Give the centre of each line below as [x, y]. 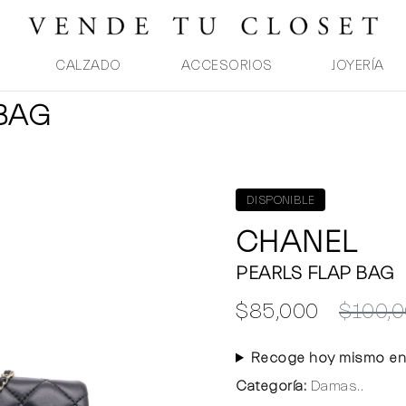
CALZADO [88, 66]
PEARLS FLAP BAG [315, 273]
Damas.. [335, 386]
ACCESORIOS [227, 66]
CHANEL [296, 242]
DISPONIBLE [280, 200]
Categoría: [271, 386]
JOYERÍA [358, 66]
